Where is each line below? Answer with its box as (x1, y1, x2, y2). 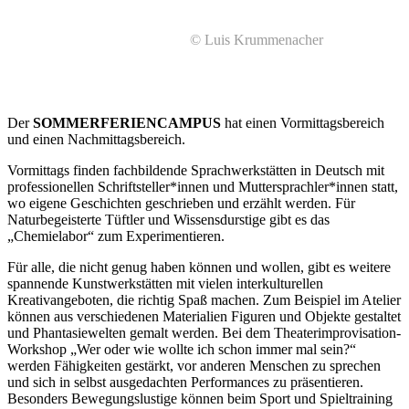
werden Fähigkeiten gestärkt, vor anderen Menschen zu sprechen (7, 357, 381, 373)
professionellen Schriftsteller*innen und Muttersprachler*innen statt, (7, 178, 398, 194)
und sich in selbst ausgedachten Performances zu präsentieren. (7, 373, 363, 390)
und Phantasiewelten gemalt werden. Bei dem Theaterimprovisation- (7, 324, 401, 341)
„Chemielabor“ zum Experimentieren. (7, 227, 225, 244)
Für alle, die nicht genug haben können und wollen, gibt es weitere (7, 258, 391, 275)
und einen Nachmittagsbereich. (7, 131, 185, 147)
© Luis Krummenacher (190, 31, 323, 47)
